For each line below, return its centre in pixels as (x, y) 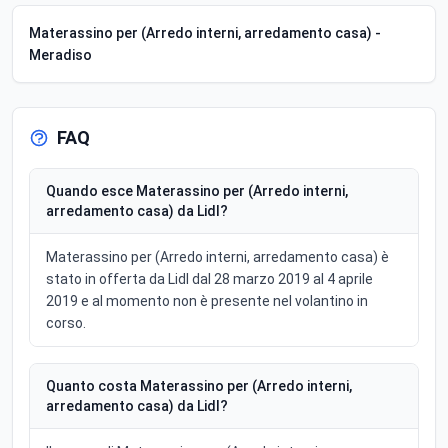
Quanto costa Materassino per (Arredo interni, (199, 385)
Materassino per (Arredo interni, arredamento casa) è (217, 256)
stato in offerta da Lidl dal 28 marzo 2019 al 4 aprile (209, 278)
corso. (66, 322)
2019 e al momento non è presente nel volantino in (207, 300)
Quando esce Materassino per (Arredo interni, (197, 190)
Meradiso (60, 54)
